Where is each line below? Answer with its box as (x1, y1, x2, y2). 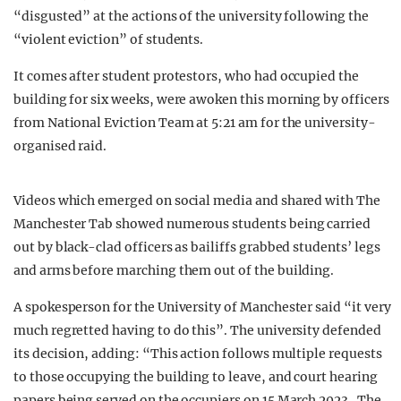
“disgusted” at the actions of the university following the (13, 8, 369, 25)
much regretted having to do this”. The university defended (13, 322, 381, 339)
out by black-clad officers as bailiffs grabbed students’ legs (13, 239, 380, 256)
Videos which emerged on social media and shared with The (13, 192, 380, 209)
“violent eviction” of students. (13, 31, 204, 48)
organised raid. (13, 138, 107, 155)
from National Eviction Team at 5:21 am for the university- (13, 115, 376, 132)
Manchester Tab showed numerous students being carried (13, 216, 371, 233)
